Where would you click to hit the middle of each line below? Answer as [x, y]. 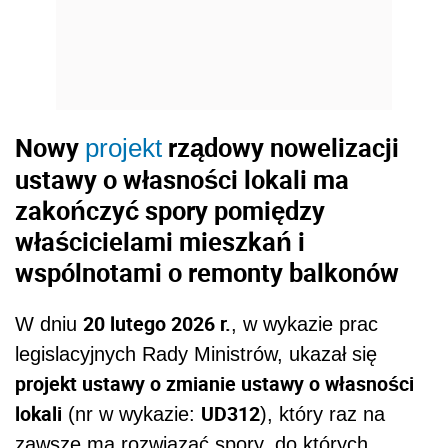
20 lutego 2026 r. [157, 324]
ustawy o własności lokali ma [182, 178]
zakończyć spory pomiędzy [170, 209]
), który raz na [322, 414]
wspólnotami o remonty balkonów [207, 271]
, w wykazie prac [304, 324]
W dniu [49, 324]
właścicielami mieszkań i [160, 240]
